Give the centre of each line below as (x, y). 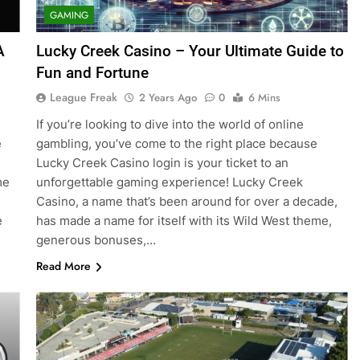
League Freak (83, 98)
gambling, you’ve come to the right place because (176, 144)
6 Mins (264, 98)
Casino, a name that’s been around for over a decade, (186, 202)
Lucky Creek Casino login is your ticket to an (162, 163)
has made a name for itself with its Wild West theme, (184, 221)
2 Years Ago (168, 98)
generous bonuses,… (96, 240)
